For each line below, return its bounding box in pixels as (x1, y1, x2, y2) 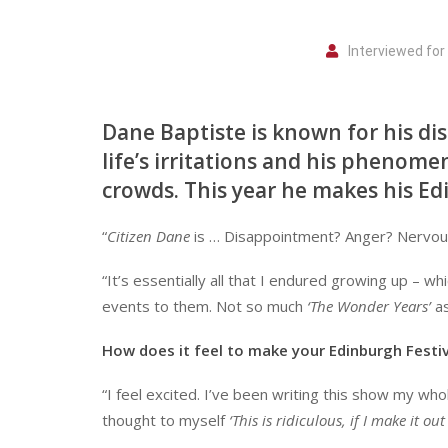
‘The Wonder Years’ (307, 295, 435, 316)
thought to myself (102, 409, 229, 430)
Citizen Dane (107, 225, 190, 246)
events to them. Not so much (102, 295, 307, 316)
